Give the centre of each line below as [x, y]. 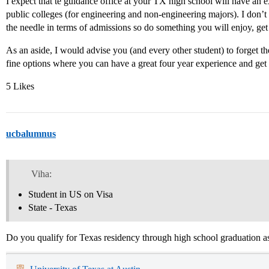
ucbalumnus [31, 134]
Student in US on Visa [71, 194]
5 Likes [20, 86]
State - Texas [53, 207]
